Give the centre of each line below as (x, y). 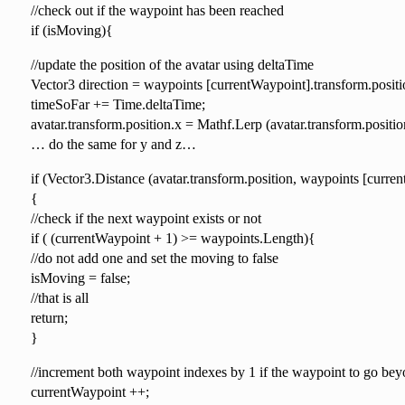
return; (49, 317)
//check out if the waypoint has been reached (157, 10)
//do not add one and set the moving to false (154, 258)
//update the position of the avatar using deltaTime (172, 64)
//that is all (59, 297)
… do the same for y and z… (113, 144)
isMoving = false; (80, 278)
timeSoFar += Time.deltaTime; (118, 104)
